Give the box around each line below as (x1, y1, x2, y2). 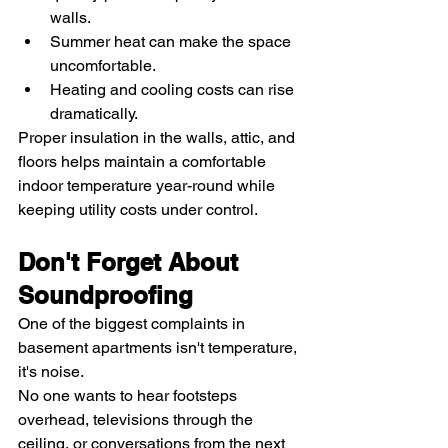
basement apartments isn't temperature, (18, 338, 301, 358)
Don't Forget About (18, 248, 245, 277)
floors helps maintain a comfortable (18, 152, 270, 172)
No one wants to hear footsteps (18, 386, 241, 406)
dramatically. (50, 104, 138, 124)
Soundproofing (18, 281, 193, 310)
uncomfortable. (50, 56, 156, 76)
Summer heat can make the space (50, 32, 295, 52)
